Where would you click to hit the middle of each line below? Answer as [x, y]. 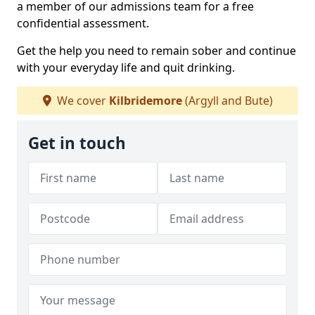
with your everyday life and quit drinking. [126, 68]
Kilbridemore [145, 101]
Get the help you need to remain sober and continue [156, 51]
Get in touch [77, 143]
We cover [81, 101]
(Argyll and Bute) [227, 101]
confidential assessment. [83, 24]
